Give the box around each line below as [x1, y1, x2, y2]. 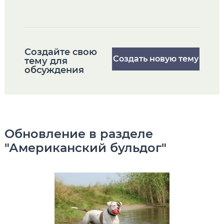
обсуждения [24, 64, 84, 75]
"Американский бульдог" [4, 140, 166, 155]
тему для [24, 55, 67, 66]
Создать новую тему [113, 54, 199, 63]
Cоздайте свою [24, 46, 97, 57]
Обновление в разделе [4, 126, 153, 141]
